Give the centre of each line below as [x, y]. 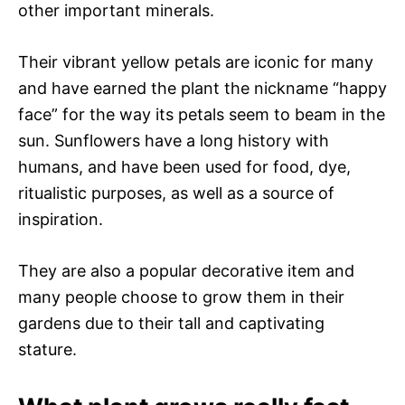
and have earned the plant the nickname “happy [202, 88]
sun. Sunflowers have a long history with [174, 140]
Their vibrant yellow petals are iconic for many [196, 61]
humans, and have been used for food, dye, [184, 166]
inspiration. [61, 219]
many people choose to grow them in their [181, 297]
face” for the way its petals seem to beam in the [202, 114]
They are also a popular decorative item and [186, 270]
